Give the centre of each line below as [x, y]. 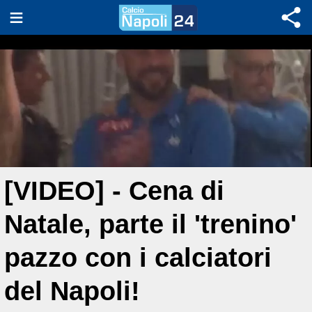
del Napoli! [72, 291]
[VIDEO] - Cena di [114, 190]
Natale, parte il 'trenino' [150, 224]
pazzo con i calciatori [138, 257]
